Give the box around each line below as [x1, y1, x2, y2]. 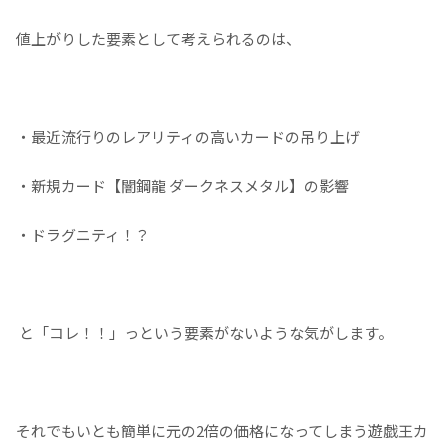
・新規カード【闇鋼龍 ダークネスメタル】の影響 [16, 174, 349, 196]
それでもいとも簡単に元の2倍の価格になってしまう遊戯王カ [16, 419, 428, 441]
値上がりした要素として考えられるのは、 [16, 27, 301, 49]
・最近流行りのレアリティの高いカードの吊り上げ [16, 125, 360, 147]
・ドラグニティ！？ [16, 223, 150, 245]
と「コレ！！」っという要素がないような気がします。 [16, 321, 393, 343]
